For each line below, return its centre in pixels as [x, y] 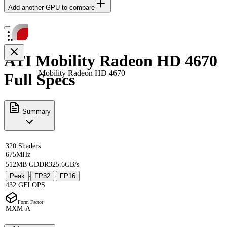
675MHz [18, 154]
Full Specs [40, 80]
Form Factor [30, 202]
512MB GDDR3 [29, 164]
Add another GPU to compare [51, 7]
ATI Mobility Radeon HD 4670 [111, 61]
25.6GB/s [66, 164]
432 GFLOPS [25, 185]
